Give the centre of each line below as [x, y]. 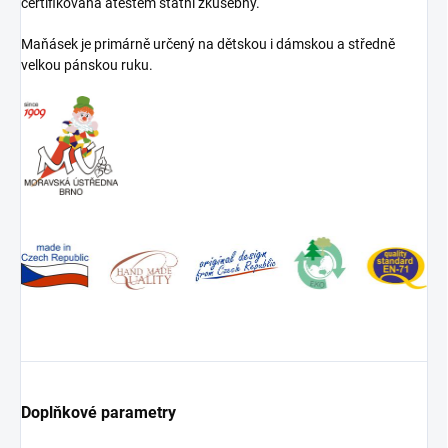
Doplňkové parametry [98, 412]
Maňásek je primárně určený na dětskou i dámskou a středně [208, 44]
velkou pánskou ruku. [87, 65]
